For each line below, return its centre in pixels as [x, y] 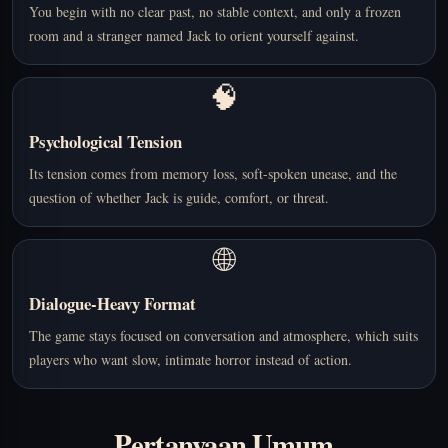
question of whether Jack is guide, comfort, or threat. [179, 198]
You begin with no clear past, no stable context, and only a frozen [215, 12]
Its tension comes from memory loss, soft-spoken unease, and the [213, 174]
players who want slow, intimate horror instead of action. [190, 360]
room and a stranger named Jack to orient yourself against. [194, 36]
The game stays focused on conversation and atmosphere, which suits [223, 336]
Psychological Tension [105, 142]
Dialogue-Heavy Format [112, 304]
